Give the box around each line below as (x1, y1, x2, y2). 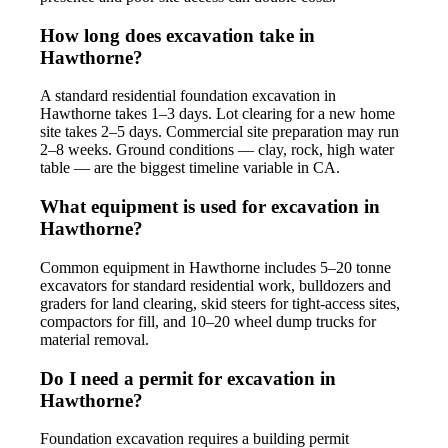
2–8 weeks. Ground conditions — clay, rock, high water (40, 141, 394, 159)
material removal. (40, 330, 149, 348)
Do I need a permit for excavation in (40, 367, 336, 389)
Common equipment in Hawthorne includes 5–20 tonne (40, 258, 391, 276)
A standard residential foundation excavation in (40, 87, 336, 105)
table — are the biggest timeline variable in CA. (40, 159, 340, 177)
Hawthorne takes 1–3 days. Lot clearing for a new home (40, 105, 395, 123)
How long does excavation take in (40, 24, 315, 46)
